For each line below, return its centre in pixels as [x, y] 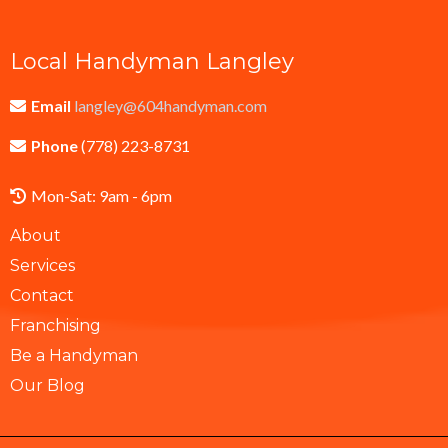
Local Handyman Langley [152, 61]
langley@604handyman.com [170, 105]
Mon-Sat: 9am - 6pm [101, 195]
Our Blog [47, 385]
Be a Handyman [74, 355]
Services [42, 265]
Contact [42, 295]
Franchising [55, 325]
